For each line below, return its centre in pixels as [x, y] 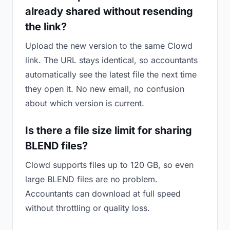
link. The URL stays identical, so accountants [111, 60]
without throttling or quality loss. [88, 208]
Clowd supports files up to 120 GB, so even [109, 165]
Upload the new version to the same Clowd [109, 46]
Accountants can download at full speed [103, 194]
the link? [46, 27]
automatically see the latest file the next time [111, 74]
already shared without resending [109, 11]
